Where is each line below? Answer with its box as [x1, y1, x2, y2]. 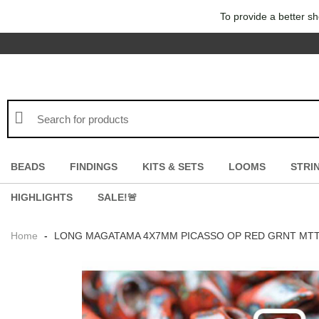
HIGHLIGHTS [11, 192, 73, 203]
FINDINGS [70, 162, 117, 172]
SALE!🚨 [98, 192, 137, 203]
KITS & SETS [142, 162, 204, 172]
